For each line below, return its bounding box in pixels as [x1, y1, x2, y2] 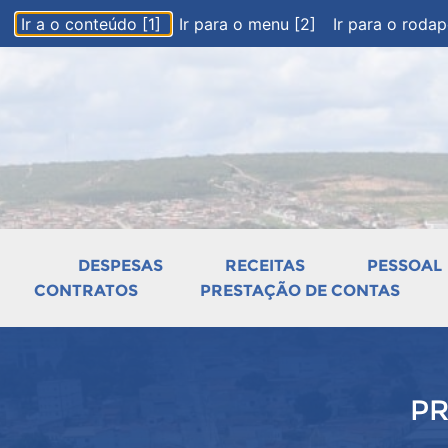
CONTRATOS [33, 281, 138, 300]
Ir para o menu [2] [179, 13, 321, 34]
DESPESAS [78, 256, 163, 275]
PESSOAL [367, 256, 442, 275]
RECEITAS [225, 256, 305, 275]
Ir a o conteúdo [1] [21, 13, 166, 34]
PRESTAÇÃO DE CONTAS [199, 281, 400, 300]
